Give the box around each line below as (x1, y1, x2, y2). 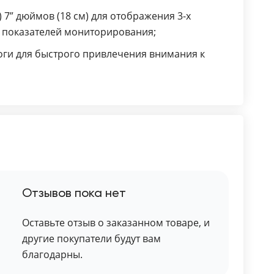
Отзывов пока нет (21, 188, 126, 200)
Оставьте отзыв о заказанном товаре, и (21, 216, 210, 229)
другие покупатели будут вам (21, 232, 161, 245)
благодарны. (21, 248, 83, 261)
